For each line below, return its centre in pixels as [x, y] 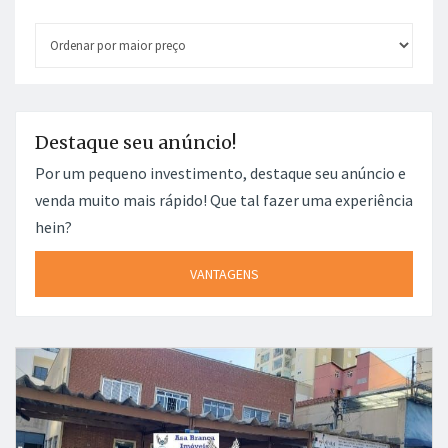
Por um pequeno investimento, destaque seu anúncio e [220, 173]
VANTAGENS [224, 274]
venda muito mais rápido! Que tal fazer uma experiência [224, 200]
